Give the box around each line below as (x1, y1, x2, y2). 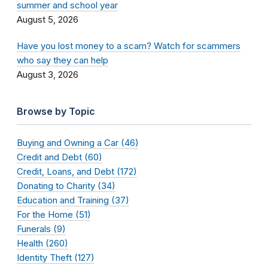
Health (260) (17, 237, 68, 249)
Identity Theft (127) (17, 252, 95, 264)
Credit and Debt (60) (17, 151, 102, 163)
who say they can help (17, 54, 108, 66)
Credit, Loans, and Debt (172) (17, 166, 137, 178)
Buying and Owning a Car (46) (17, 137, 139, 149)
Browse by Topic (17, 105, 95, 118)
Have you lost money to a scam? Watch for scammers (17, 40, 240, 52)
